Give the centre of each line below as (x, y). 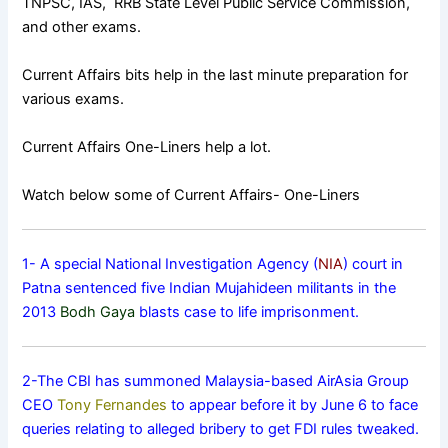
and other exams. (82, 27)
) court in (373, 264)
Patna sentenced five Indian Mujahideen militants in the (209, 288)
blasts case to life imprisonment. (247, 312)
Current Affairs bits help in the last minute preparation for (215, 75)
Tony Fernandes (112, 404)
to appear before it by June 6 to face (293, 404)
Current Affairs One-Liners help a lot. (147, 147)
